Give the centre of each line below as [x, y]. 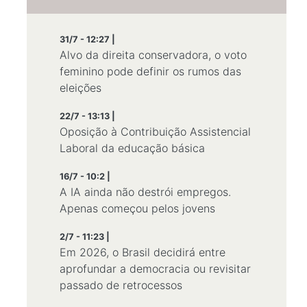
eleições [81, 88]
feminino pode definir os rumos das [150, 71]
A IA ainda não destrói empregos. [145, 192]
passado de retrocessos [121, 285]
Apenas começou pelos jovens [137, 208]
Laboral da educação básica [132, 148]
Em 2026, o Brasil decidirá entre [143, 252]
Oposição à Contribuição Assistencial [155, 132]
